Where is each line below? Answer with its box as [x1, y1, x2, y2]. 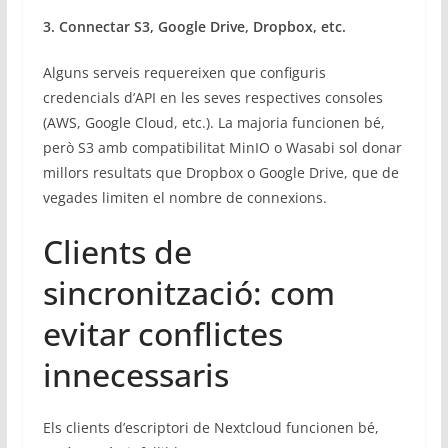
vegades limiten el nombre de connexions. [42, 187, 327, 207]
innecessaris [42, 352, 229, 396]
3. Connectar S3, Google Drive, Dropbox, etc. [42, 16, 346, 36]
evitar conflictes [42, 311, 283, 355]
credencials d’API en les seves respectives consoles [42, 87, 383, 107]
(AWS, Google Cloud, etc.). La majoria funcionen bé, [42, 112, 385, 132]
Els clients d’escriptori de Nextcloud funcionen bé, [42, 417, 379, 437]
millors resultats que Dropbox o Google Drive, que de [42, 162, 399, 182]
